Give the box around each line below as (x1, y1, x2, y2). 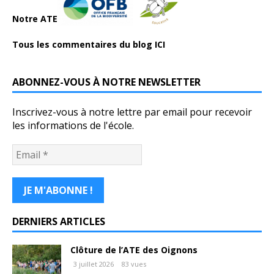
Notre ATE (12, 12, 57, 24)
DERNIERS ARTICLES (12, 214, 105, 228)
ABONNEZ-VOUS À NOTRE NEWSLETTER (12, 75, 201, 89)
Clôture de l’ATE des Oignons (70, 243, 198, 256)
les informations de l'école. (12, 118, 134, 132)
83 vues (122, 259, 146, 268)
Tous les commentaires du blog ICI (12, 38, 165, 50)
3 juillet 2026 (73, 259, 114, 268)
